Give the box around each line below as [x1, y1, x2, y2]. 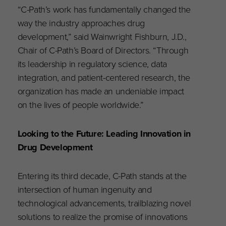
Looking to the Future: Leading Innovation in [17, 127, 191, 141]
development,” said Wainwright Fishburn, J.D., [17, 30, 187, 44]
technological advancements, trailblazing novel [17, 196, 191, 210]
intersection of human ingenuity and [17, 183, 152, 197]
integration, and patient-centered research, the [17, 71, 190, 85]
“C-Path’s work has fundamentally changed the [17, 3, 191, 17]
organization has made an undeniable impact [17, 84, 184, 98]
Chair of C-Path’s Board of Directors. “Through [17, 43, 189, 58]
